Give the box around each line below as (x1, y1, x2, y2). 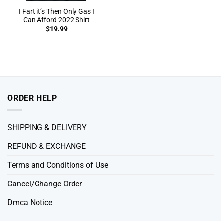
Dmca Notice (7, 198, 52, 208)
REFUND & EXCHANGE (7, 142, 86, 151)
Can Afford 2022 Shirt (23, 15, 90, 24)
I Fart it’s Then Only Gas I (19, 7, 94, 15)
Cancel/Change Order (7, 179, 82, 189)
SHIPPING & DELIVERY (7, 123, 87, 133)
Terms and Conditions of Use (7, 160, 108, 170)
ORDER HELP (7, 93, 57, 103)
